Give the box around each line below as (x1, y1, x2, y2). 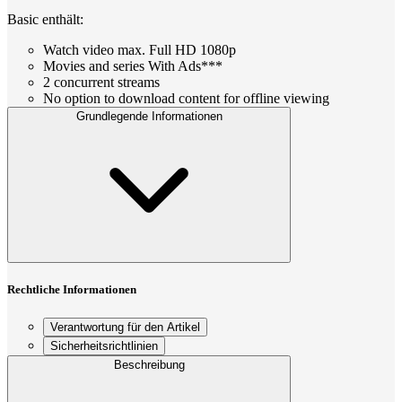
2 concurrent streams (43, 74, 160, 91)
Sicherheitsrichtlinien (50, 338, 158, 353)
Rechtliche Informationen (7, 283, 136, 297)
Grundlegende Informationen (75, 109, 223, 124)
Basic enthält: (7, 12, 83, 28)
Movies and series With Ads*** (43, 58, 223, 74)
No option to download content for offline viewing (43, 91, 329, 107)
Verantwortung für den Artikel (50, 319, 200, 334)
